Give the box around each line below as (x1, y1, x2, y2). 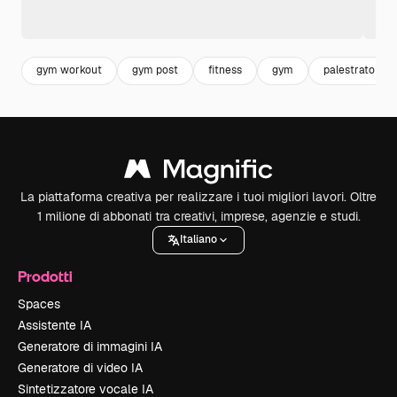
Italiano (180, 232, 217, 247)
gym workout (36, 63, 102, 78)
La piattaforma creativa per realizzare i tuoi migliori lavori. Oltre (20, 188, 377, 205)
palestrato (323, 63, 375, 78)
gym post (132, 63, 178, 78)
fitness (208, 63, 242, 78)
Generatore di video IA (18, 359, 143, 376)
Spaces (18, 295, 60, 312)
